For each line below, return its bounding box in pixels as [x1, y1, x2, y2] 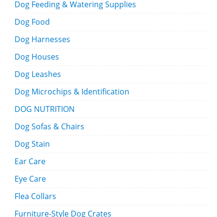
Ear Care [15, 156, 46, 167]
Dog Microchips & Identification [15, 86, 129, 97]
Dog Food [15, 16, 50, 28]
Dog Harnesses [15, 34, 70, 45]
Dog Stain [15, 139, 50, 150]
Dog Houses [15, 51, 59, 62]
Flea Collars [15, 191, 56, 202]
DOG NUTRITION [15, 104, 75, 115]
